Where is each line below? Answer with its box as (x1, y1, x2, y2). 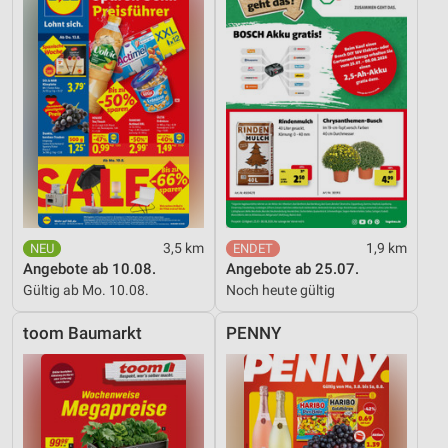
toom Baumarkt (23, 323, 142, 343)
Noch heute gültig (226, 281, 335, 298)
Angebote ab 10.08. (23, 259, 156, 278)
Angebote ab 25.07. (226, 259, 359, 278)
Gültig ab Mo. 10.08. (23, 281, 149, 298)
